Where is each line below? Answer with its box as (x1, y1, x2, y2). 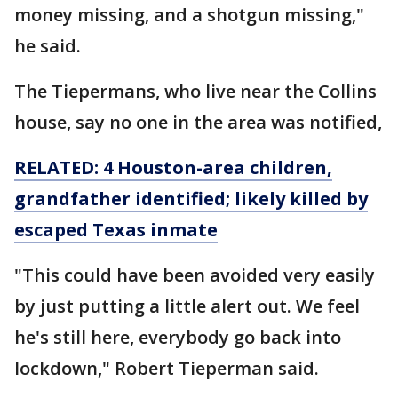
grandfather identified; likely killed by (14, 187, 368, 211)
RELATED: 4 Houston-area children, (14, 155, 332, 179)
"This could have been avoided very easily (14, 263, 375, 287)
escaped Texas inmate (14, 218, 218, 242)
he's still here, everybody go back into (14, 325, 341, 349)
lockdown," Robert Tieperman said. (14, 356, 319, 380)
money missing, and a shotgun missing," (14, 3, 364, 27)
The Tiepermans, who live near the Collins (14, 79, 377, 103)
